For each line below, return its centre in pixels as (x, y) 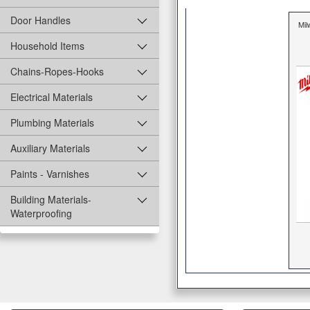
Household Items (47, 46)
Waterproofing (41, 213)
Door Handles (40, 20)
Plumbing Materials (52, 123)
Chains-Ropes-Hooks (57, 72)
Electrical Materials (52, 97)
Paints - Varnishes (50, 174)
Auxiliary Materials (50, 148)
